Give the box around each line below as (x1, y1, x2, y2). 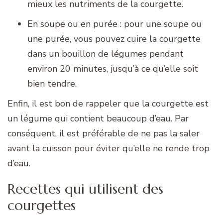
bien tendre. (27, 78, 77, 90)
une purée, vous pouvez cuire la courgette (27, 33, 201, 45)
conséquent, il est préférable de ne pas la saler (7, 127, 200, 140)
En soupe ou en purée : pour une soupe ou (27, 18, 202, 30)
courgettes (7, 197, 76, 215)
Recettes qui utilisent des (7, 180, 163, 198)
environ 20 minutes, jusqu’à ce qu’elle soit (27, 63, 198, 75)
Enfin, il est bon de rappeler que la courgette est (7, 98, 209, 110)
